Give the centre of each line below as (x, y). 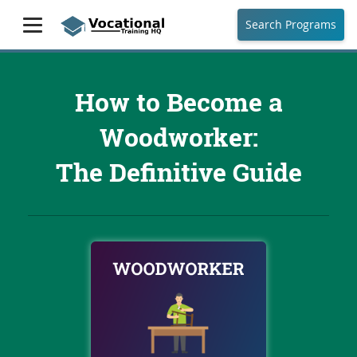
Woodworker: (178, 137)
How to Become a (178, 102)
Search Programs (291, 24)
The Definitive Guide (178, 172)
